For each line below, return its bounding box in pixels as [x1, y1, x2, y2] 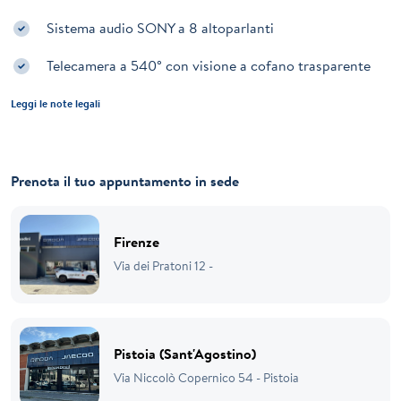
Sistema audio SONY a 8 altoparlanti [47, 17, 274, 38]
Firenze [114, 232, 159, 252]
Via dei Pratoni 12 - [114, 257, 213, 276]
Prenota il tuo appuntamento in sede [11, 171, 239, 192]
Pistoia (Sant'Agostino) [114, 344, 256, 364]
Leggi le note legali [11, 96, 100, 112]
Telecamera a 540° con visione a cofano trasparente [47, 55, 371, 75]
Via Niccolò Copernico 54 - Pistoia [114, 369, 299, 388]
